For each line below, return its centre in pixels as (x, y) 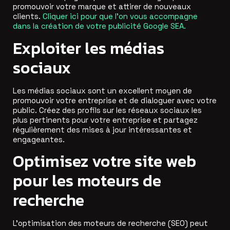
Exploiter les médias (89, 48)
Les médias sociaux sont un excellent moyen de (102, 90)
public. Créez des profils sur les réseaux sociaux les (107, 110)
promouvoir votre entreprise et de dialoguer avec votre (115, 100)
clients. (28, 16)
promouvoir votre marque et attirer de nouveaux (102, 7)
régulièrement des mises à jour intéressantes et (102, 129)
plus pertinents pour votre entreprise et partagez (105, 120)
